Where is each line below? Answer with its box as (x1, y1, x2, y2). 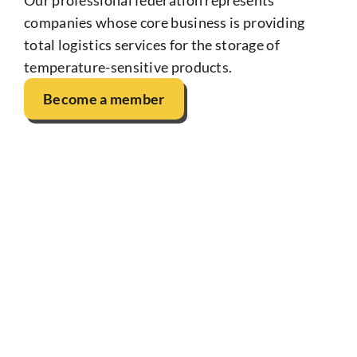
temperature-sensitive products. (24, 57, 235, 76)
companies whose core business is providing (24, 13, 305, 31)
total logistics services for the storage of (24, 35, 280, 53)
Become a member (43, 89, 165, 108)
